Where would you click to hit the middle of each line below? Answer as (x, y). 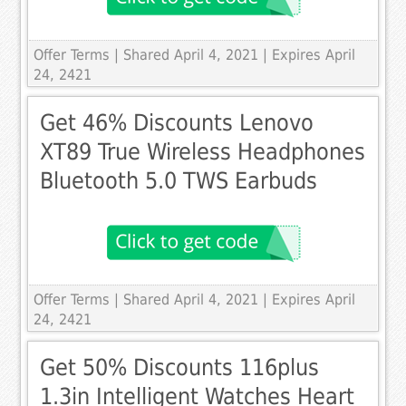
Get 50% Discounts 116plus (180, 368)
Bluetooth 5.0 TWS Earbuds (179, 181)
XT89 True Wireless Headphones (203, 152)
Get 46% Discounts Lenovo (177, 123)
